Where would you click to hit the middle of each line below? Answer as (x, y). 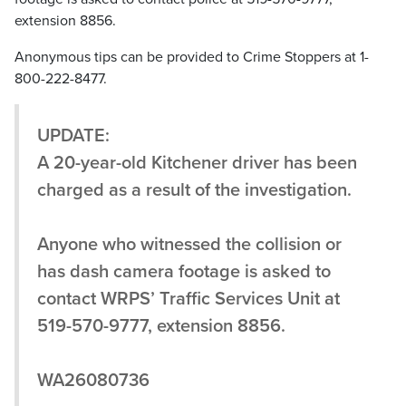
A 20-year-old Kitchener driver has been (197, 164)
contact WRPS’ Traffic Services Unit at (188, 300)
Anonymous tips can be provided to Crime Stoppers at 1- (192, 58)
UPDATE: (73, 136)
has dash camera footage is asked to (184, 272)
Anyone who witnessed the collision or (189, 245)
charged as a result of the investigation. (194, 191)
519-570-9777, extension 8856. (161, 327)
